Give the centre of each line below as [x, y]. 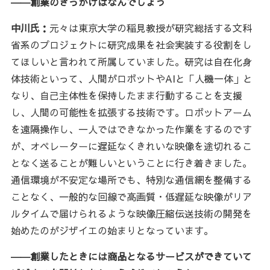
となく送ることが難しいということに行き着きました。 [131, 163]
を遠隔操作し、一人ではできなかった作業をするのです [131, 129]
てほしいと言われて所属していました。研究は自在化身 [131, 62]
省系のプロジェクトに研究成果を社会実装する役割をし [131, 45]
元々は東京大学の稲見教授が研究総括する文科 [150, 28]
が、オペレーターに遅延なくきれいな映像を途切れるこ [131, 146]
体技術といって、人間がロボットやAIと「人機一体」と [131, 79]
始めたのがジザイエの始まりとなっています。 [112, 231]
